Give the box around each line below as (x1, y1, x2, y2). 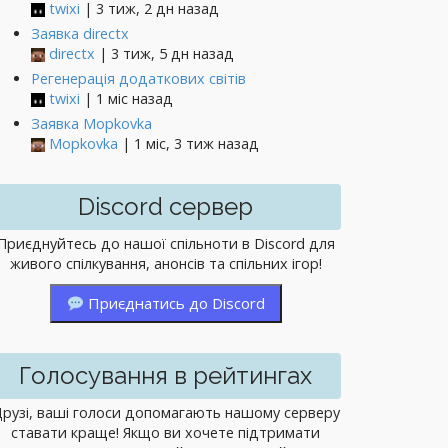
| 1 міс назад (80, 89, 173, 108)
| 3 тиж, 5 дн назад (95, 44, 234, 63)
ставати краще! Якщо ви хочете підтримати (11, 423, 321, 442)
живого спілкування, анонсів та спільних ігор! (9, 254, 322, 273)
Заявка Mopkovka (31, 114, 152, 133)
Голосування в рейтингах (19, 361, 313, 390)
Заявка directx (31, 24, 129, 43)
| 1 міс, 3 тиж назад (118, 134, 259, 153)
